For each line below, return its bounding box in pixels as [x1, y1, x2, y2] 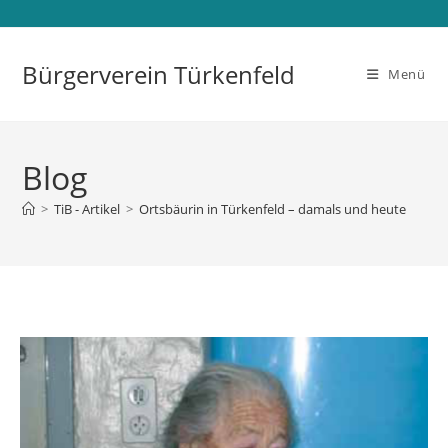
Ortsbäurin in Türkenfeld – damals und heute [139, 200, 407, 218]
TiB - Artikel [54, 200, 121, 218]
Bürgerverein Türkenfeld [22, 58, 296, 91]
